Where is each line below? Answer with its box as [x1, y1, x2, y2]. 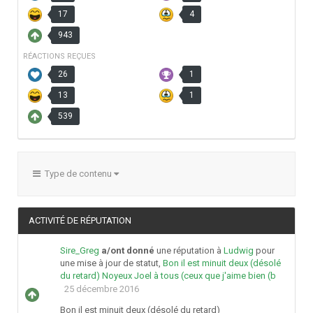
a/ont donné [101, 245, 154, 256]
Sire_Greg [60, 245, 99, 256]
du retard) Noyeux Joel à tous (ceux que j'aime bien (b [60, 270, 276, 282]
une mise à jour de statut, [60, 258, 163, 269]
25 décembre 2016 [64, 284, 139, 295]
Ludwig [224, 245, 254, 256]
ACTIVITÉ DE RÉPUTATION [29, 215, 131, 226]
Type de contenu [41, 168, 114, 180]
